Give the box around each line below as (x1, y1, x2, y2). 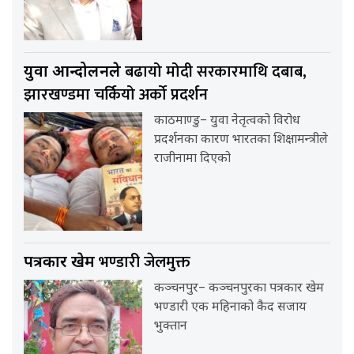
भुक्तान (154, 318, 188, 336)
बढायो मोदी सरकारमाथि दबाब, (125, 58, 307, 86)
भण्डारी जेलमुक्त (99, 249, 190, 277)
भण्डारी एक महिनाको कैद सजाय (154, 299, 307, 317)
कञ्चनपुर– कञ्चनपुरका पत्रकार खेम (154, 281, 325, 298)
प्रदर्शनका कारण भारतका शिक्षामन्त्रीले (154, 132, 329, 149)
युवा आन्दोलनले (24, 62, 125, 84)
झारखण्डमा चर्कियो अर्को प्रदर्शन (24, 81, 208, 109)
